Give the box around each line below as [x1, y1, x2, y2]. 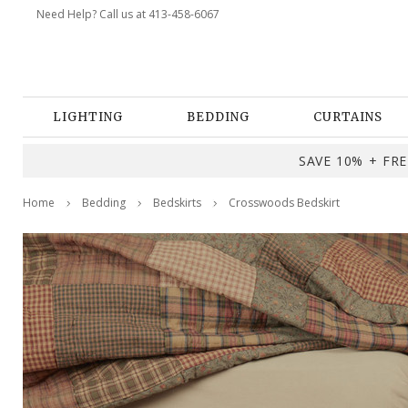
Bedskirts [153, 195, 201, 210]
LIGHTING [53, 109, 123, 125]
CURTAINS [313, 109, 382, 125]
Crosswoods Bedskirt [229, 195, 340, 210]
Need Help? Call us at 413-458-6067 [36, 6, 219, 22]
